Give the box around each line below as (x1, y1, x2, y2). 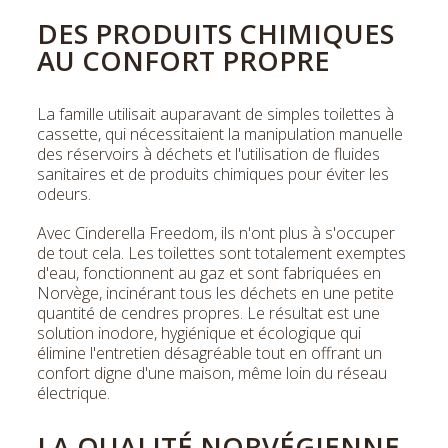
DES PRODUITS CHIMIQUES (37, 14, 394, 52)
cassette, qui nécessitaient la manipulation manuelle (37, 122, 403, 145)
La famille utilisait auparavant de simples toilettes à (37, 102, 394, 125)
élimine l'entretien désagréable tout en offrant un (37, 341, 382, 364)
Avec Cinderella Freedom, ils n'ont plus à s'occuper (37, 221, 395, 244)
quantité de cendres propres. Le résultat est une (37, 301, 380, 324)
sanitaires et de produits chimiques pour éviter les (37, 162, 389, 185)
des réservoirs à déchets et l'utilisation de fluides (37, 142, 380, 165)
